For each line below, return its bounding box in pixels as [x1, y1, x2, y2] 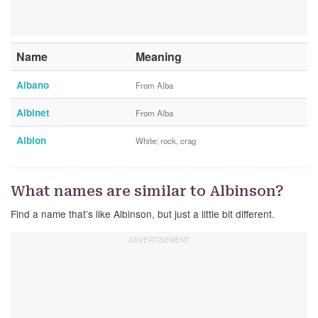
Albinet [16, 106, 50, 120]
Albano [16, 78, 49, 92]
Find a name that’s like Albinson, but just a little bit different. [11, 207, 275, 221]
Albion [16, 133, 46, 148]
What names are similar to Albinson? [11, 182, 284, 200]
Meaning [136, 48, 182, 65]
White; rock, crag [136, 135, 196, 147]
